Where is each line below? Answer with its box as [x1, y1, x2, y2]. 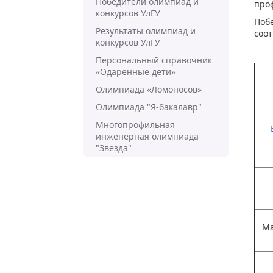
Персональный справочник [95, 54, 212, 66]
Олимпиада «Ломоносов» [95, 83, 202, 95]
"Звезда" [95, 142, 132, 154]
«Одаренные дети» [95, 66, 175, 77]
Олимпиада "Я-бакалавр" [95, 101, 202, 113]
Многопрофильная [95, 119, 175, 130]
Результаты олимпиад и [95, 25, 196, 37]
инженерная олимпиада [95, 130, 199, 142]
